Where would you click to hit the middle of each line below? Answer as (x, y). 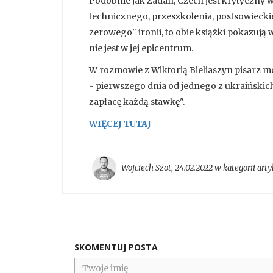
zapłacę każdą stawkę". (137, 102)
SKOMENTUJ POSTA (116, 247)
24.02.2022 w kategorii (216, 168)
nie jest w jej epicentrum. (141, 48)
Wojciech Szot (146, 168)
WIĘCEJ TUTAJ (120, 124)
